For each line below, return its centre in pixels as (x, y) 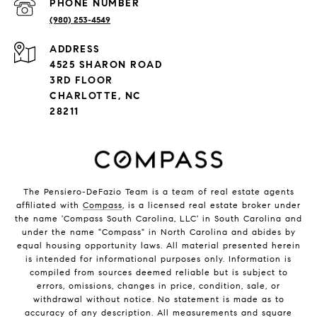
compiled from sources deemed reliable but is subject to (158, 272)
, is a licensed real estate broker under (212, 204)
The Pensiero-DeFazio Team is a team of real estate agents (158, 191)
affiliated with (50, 204)
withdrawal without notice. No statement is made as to (158, 299)
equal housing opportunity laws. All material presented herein (158, 245)
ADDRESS (75, 50)
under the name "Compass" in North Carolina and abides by (158, 231)
